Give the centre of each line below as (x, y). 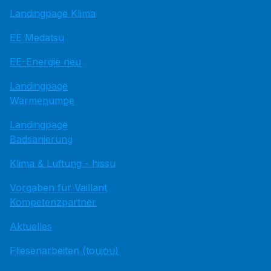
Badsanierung (41, 139)
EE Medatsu (37, 38)
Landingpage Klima (53, 13)
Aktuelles (31, 226)
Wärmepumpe (42, 100)
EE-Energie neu (45, 62)
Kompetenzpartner (53, 202)
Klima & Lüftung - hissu (63, 163)
